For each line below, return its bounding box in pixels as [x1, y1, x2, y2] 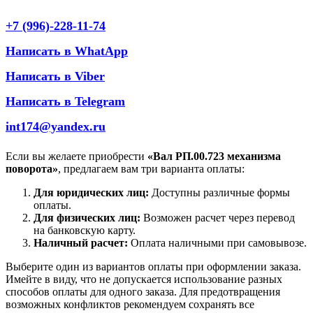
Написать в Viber [6, 68, 105, 83]
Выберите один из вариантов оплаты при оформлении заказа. [6, 260, 301, 272]
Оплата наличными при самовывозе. [128, 236, 307, 249]
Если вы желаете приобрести [6, 150, 147, 162]
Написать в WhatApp [6, 43, 128, 58]
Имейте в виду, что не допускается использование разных [6, 272, 282, 285]
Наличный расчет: [34, 236, 128, 249]
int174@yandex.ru [6, 119, 105, 133]
